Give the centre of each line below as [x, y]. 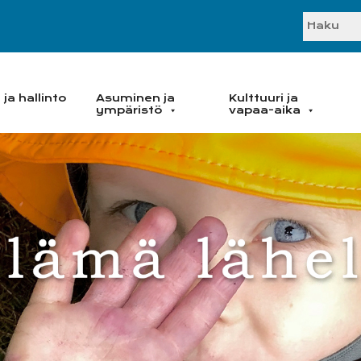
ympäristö [129, 110]
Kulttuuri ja [263, 98]
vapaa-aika [265, 110]
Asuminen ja [135, 98]
